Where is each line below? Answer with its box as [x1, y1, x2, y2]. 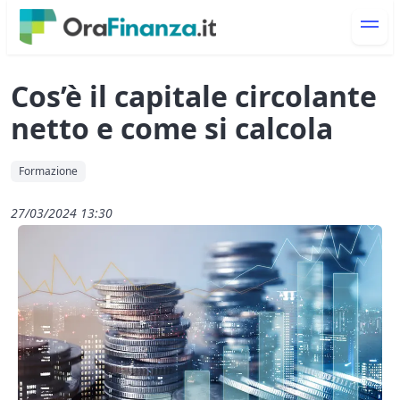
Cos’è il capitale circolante [11, 77, 377, 116]
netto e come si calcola [11, 109, 333, 148]
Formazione [19, 163, 78, 179]
